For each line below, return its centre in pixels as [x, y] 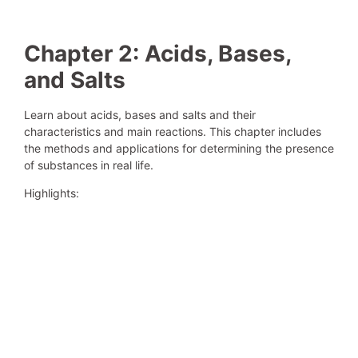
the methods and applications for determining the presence [179, 148]
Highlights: [52, 193]
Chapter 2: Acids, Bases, [157, 53]
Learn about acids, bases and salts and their [140, 114]
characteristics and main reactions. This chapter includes [173, 131]
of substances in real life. [89, 165]
